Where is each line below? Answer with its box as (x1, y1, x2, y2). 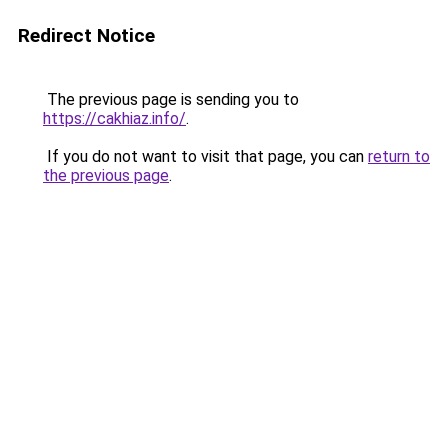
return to (368, 147, 430, 166)
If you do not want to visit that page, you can (43, 147, 368, 166)
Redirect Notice (18, 24, 155, 47)
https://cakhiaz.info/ (43, 109, 186, 128)
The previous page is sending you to (43, 90, 299, 109)
